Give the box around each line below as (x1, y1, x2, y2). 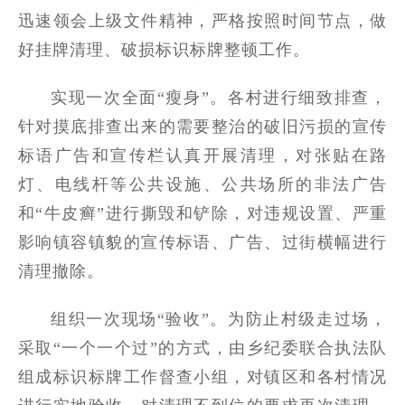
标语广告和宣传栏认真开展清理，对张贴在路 (18, 146, 387, 165)
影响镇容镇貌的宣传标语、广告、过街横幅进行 (18, 233, 387, 251)
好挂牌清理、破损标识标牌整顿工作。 (18, 41, 310, 59)
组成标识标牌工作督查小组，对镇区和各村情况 (18, 368, 387, 386)
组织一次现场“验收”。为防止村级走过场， (51, 310, 387, 328)
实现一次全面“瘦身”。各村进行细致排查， (51, 89, 387, 107)
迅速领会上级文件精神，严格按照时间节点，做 (18, 12, 387, 30)
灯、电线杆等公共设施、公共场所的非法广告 (18, 175, 387, 193)
